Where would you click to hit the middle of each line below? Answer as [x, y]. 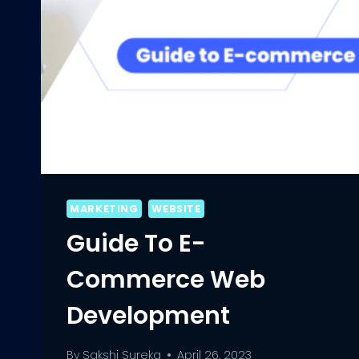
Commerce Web [166, 280]
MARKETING [104, 209]
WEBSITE [176, 209]
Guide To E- [136, 244]
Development [148, 316]
